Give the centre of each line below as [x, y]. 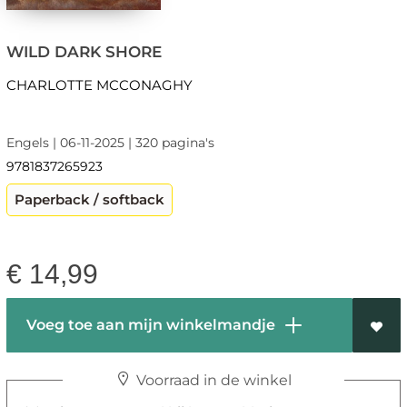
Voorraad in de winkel [212, 381]
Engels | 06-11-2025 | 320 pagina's [110, 143]
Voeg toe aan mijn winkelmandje [149, 325]
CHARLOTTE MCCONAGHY [99, 85]
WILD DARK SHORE [84, 52]
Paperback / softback [89, 200]
